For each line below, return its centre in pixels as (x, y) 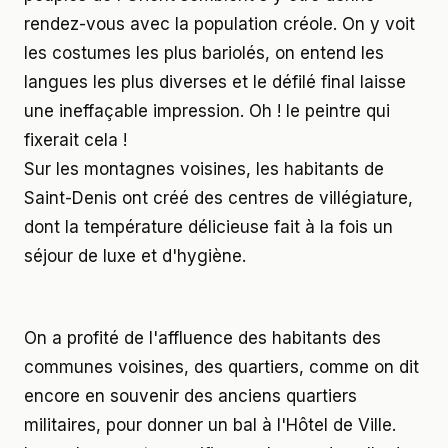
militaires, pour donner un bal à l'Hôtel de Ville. (210, 424)
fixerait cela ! (75, 139)
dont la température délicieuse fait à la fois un (208, 226)
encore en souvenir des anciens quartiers (190, 395)
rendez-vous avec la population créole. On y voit (219, 23)
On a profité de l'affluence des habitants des (202, 337)
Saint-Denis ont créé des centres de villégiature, (218, 197)
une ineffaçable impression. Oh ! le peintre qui (207, 110)
